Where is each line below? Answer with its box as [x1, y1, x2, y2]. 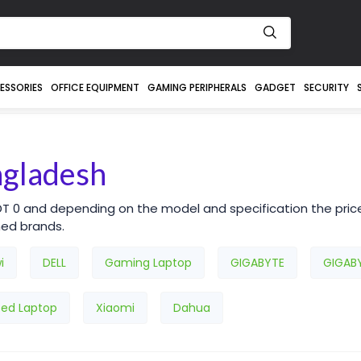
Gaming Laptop [105, 255, 192, 271]
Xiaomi [96, 300, 135, 316]
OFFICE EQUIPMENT [50, 81, 139, 94]
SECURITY [303, 81, 349, 94]
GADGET [254, 81, 296, 94]
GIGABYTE [230, 255, 284, 271]
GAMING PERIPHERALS [147, 81, 247, 94]
